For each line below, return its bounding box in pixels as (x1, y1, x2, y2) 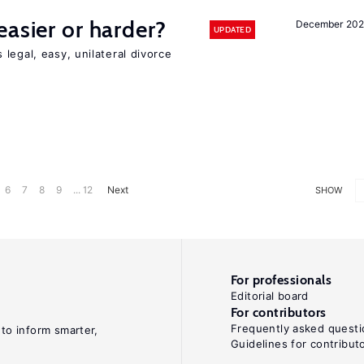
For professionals (231, 272, 332, 288)
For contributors (231, 305, 327, 320)
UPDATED (213, 24, 251, 35)
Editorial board (231, 289, 309, 302)
